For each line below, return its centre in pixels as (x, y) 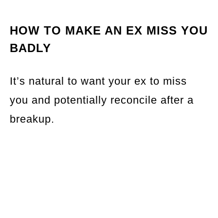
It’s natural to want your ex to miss (98, 81)
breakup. (32, 119)
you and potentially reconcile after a (102, 100)
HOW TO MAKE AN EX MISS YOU (109, 31)
